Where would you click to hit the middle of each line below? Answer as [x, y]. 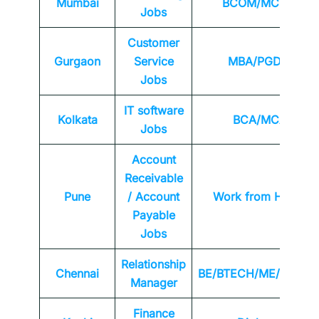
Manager [153, 283]
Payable [153, 215]
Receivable [153, 178]
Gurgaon [77, 62]
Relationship [153, 265]
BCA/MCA [260, 120]
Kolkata [77, 120]
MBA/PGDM [260, 62]
